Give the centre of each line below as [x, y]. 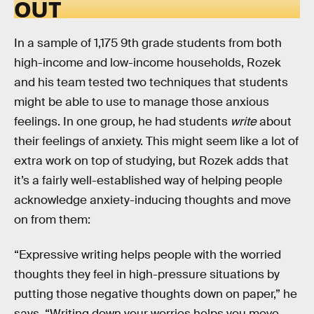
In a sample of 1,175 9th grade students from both [148, 43]
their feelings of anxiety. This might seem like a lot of [156, 141]
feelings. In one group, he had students [122, 121]
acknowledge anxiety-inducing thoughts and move [152, 200]
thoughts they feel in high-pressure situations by [147, 274]
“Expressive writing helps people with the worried [148, 254]
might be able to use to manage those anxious [142, 102]
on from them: [52, 219]
